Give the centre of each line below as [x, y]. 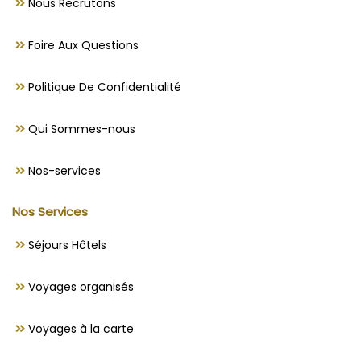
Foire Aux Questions [82, 45]
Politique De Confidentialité [103, 87]
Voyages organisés [79, 286]
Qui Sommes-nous [80, 129]
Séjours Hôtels [66, 245]
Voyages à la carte [79, 328]
